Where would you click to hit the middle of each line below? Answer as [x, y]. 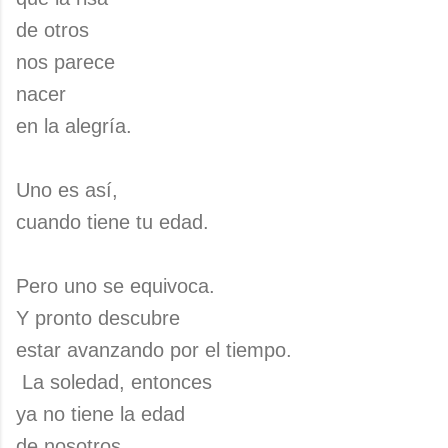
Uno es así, [67, 190]
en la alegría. [74, 126]
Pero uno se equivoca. [115, 286]
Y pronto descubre [98, 318]
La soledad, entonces [114, 382]
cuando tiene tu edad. [112, 222]
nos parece [65, 62]
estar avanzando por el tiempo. [154, 350]
